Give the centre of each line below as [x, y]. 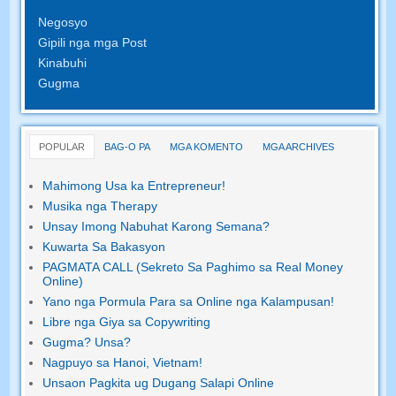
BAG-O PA [128, 146]
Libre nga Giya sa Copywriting [127, 321]
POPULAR [62, 146]
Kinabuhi [63, 62]
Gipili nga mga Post [93, 42]
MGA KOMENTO [207, 146]
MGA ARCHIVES [299, 146]
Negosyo [63, 22]
